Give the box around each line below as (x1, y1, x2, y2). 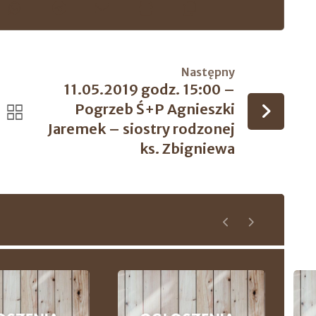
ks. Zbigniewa (140, 140, 236, 157)
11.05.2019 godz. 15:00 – (63, 80, 236, 98)
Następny (181, 65, 236, 79)
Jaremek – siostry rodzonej (48, 120, 236, 138)
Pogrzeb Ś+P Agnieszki (75, 100, 236, 118)
